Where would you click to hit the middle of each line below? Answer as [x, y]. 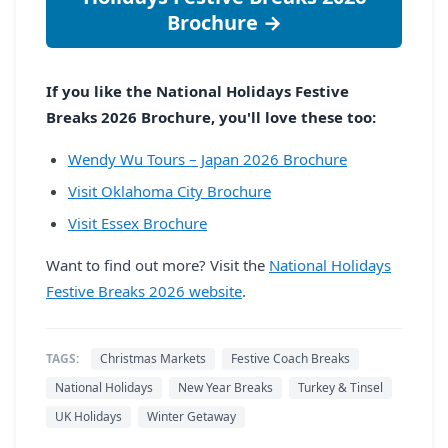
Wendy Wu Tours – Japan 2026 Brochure [207, 158]
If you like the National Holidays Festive [197, 90]
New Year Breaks [225, 387]
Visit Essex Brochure [137, 222]
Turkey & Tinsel [340, 387]
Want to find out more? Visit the [157, 264]
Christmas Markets [153, 358]
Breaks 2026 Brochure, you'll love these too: [211, 116]
